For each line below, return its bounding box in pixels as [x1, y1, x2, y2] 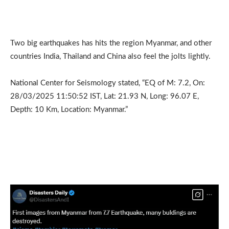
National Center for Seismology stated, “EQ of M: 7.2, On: [10, 79, 205, 87]
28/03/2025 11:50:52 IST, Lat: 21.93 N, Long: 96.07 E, [10, 92, 199, 100]
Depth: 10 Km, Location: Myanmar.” [10, 105, 128, 113]
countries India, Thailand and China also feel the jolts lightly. [10, 52, 211, 60]
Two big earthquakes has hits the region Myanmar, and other [10, 39, 212, 47]
